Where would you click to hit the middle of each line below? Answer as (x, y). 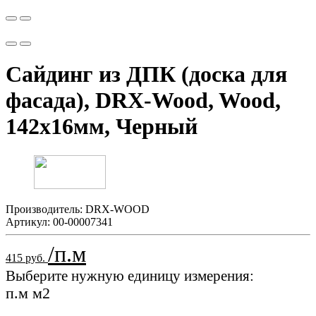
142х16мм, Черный (102, 127)
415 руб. (27, 257)
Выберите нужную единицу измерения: (130, 275)
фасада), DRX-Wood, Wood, (143, 101)
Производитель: (45, 209)
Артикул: (29, 221)
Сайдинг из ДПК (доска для (146, 74)
